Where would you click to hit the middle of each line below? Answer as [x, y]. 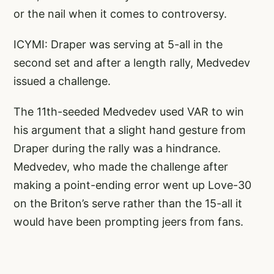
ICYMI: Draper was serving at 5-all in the [118, 44]
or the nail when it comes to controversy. [120, 13]
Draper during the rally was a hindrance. [117, 148]
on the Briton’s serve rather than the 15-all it [128, 203]
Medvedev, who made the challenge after [121, 166]
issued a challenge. [62, 81]
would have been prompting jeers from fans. [128, 221]
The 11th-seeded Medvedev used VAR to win [129, 111]
